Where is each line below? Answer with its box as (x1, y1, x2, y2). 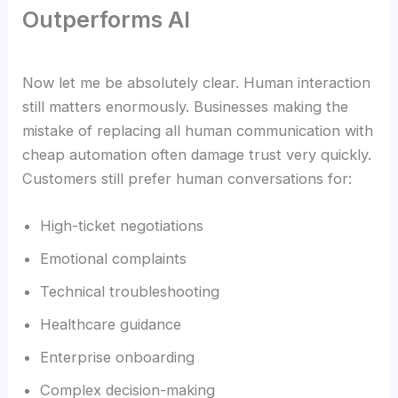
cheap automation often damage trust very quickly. (22, 146, 372, 164)
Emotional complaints (40, 250, 187, 268)
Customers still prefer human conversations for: (22, 170, 353, 188)
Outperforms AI (22, 5, 191, 33)
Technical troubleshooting (40, 283, 220, 301)
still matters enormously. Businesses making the (22, 98, 349, 116)
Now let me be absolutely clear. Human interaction (22, 74, 371, 92)
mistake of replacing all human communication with (22, 122, 374, 140)
